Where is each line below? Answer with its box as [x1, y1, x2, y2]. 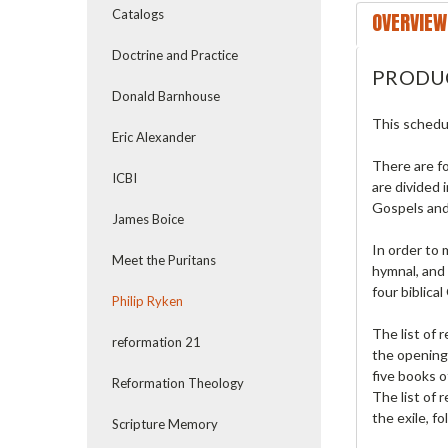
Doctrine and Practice [112, 47, 238, 63]
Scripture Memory [112, 416, 218, 432]
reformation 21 [112, 334, 201, 350]
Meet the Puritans [112, 252, 216, 268]
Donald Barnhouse [112, 88, 220, 104]
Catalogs [112, 6, 164, 22]
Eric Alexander [112, 129, 196, 145]
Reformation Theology [112, 375, 244, 391]
